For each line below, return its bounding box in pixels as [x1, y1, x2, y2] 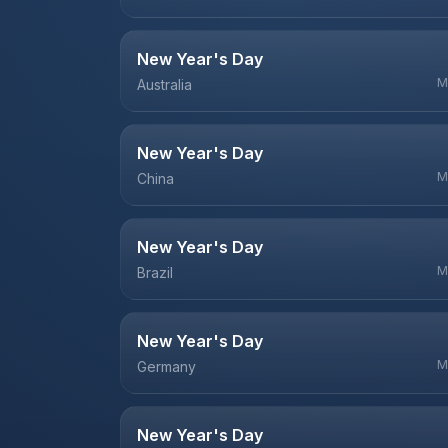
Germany [137, 358, 196, 375]
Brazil [137, 264, 173, 281]
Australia [137, 76, 192, 93]
